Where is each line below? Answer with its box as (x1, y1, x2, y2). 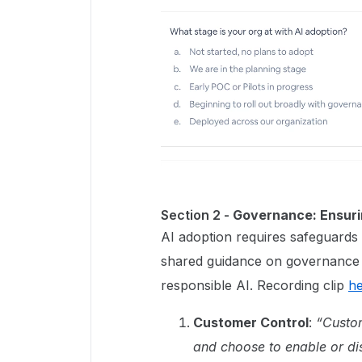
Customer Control (193, 314, 309, 330)
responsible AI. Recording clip (161, 276, 348, 293)
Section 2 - (161, 206, 233, 223)
